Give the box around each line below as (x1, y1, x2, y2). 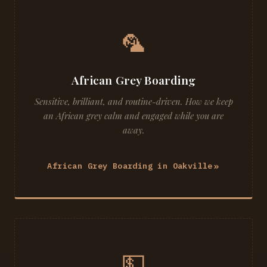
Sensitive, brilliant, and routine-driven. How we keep (34, 95, 233, 107)
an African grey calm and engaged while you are (44, 110, 223, 122)
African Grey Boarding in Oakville (47, 160, 213, 171)
